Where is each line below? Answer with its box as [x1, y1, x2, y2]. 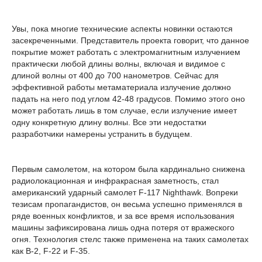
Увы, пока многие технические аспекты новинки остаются [12, 24, 233, 33]
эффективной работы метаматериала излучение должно [12, 82, 231, 92]
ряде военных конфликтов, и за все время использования [12, 211, 235, 220]
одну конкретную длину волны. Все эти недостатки [12, 118, 206, 127]
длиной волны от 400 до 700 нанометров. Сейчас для [12, 71, 219, 80]
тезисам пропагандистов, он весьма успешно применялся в [12, 199, 242, 209]
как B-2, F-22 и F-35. [12, 246, 90, 256]
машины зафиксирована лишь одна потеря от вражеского [12, 223, 235, 232]
